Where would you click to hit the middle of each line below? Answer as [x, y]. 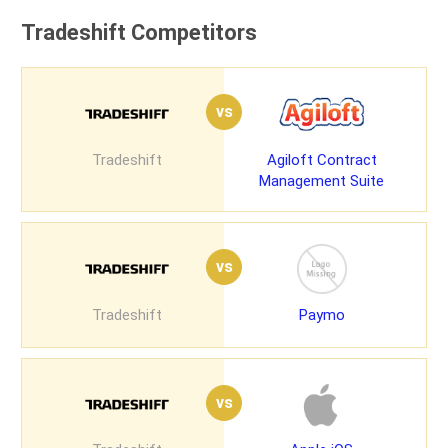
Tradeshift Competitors [139, 33]
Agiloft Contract [321, 159]
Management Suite [321, 180]
